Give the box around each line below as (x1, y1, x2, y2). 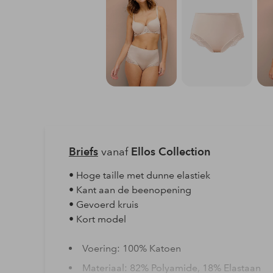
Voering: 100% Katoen (82, 242, 181, 254)
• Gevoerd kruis (68, 198, 138, 210)
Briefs (68, 144, 98, 158)
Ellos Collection (130, 144, 210, 158)
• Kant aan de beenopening (68, 183, 191, 196)
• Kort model (68, 213, 126, 225)
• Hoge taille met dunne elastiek (68, 169, 210, 181)
